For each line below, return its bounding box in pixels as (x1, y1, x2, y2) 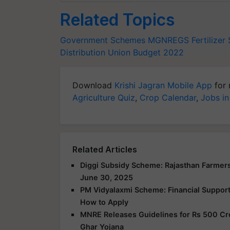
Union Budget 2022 (108, 47, 184, 57)
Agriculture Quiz (72, 92, 135, 103)
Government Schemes (60, 35, 145, 45)
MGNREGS (148, 35, 189, 45)
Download (72, 80, 114, 90)
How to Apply (80, 198, 128, 206)
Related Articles (72, 144, 137, 155)
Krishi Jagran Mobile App (114, 80, 212, 90)
